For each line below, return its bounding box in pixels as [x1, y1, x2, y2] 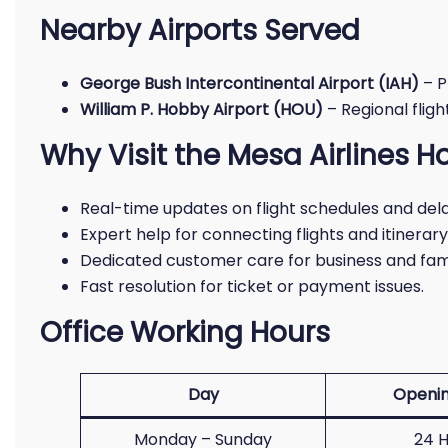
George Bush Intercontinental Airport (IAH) [80, 72, 419, 95]
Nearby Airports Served [40, 11, 360, 50]
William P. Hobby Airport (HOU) [80, 98, 323, 121]
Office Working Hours [40, 313, 330, 352]
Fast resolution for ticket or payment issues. [80, 275, 424, 298]
